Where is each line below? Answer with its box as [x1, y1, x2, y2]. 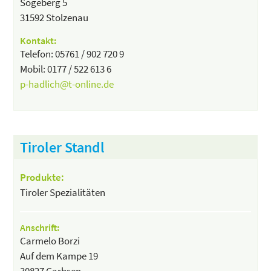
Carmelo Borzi [20, 233, 80, 247]
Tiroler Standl [20, 137, 105, 157]
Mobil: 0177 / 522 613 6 [20, 62, 112, 76]
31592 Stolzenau [20, 10, 89, 24]
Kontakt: [20, 34, 57, 47]
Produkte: [20, 170, 65, 184]
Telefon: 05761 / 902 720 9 [20, 47, 125, 60]
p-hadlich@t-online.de [20, 77, 114, 91]
